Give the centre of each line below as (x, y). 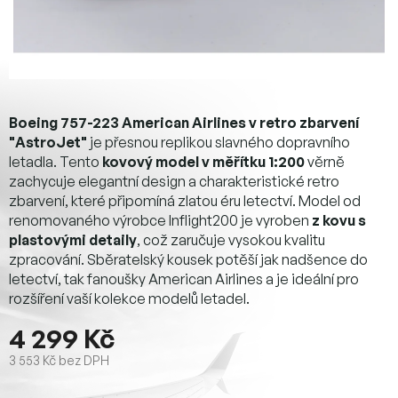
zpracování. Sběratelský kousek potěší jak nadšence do (188, 259)
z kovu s (339, 220)
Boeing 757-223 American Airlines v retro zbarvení (184, 122)
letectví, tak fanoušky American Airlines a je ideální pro (184, 279)
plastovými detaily (73, 239)
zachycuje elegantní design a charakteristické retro (174, 181)
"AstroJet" (48, 142)
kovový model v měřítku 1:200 (203, 161)
